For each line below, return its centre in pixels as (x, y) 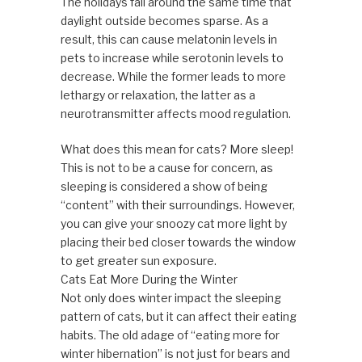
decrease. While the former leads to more (173, 76)
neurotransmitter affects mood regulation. (175, 113)
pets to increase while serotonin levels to (172, 57)
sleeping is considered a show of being (164, 186)
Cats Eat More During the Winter (149, 279)
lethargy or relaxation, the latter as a (158, 95)
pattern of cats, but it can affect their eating (178, 316)
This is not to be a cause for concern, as (166, 167)
